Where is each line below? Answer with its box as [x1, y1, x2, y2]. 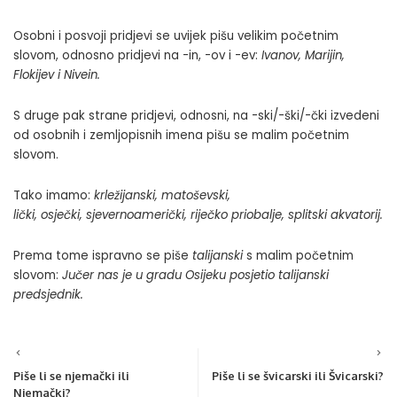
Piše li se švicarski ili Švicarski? [212, 368, 384, 383]
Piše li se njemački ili [13, 368, 129, 383]
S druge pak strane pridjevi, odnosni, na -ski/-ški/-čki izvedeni [13, 106, 379, 124]
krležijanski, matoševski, [94, 186, 230, 204]
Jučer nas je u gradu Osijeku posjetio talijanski [62, 266, 329, 284]
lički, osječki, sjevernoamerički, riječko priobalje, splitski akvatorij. [13, 206, 383, 223]
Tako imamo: [13, 186, 94, 204]
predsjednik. [13, 285, 83, 303]
